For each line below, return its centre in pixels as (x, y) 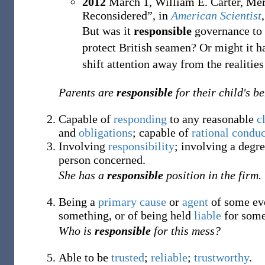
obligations (106, 132)
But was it (108, 31)
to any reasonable (212, 119)
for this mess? (186, 231)
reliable (169, 257)
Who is (77, 231)
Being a (78, 202)
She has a (83, 175)
